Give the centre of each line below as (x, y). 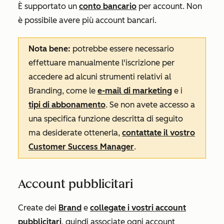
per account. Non (169, 6)
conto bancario (108, 6)
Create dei (38, 208)
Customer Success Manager (81, 147)
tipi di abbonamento (67, 105)
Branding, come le (63, 91)
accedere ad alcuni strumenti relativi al (100, 77)
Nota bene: (49, 49)
